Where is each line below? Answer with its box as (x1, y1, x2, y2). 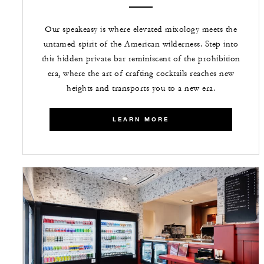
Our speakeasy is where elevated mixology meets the (45, 24, 237, 35)
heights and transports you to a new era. (67, 82, 215, 94)
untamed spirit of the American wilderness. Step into (44, 38, 238, 49)
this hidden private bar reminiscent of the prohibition (41, 53, 240, 64)
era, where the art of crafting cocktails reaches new (47, 68, 235, 79)
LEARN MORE (113, 115, 169, 123)
